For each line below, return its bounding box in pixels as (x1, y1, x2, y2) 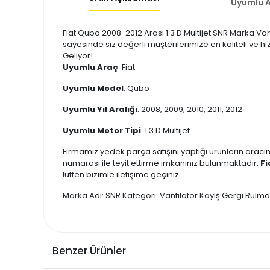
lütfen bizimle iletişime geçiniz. (63, 169, 181, 180)
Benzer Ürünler (52, 243, 126, 258)
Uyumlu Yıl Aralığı (63, 104, 137, 115)
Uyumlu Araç (63, 61, 118, 73)
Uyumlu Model (63, 83, 124, 94)
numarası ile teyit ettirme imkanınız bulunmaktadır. (63, 157, 260, 169)
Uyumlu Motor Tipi (63, 125, 141, 136)
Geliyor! (63, 50, 93, 61)
